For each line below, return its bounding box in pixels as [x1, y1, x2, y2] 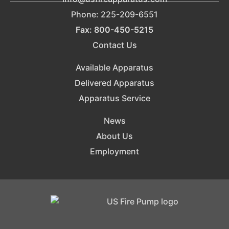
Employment [90, 146, 139, 157]
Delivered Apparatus [75, 77, 154, 88]
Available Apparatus [76, 62, 153, 73]
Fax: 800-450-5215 [76, 24, 153, 35]
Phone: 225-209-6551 [71, 9, 158, 19]
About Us [96, 131, 133, 142]
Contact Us [92, 39, 137, 50]
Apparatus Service [79, 93, 150, 103]
